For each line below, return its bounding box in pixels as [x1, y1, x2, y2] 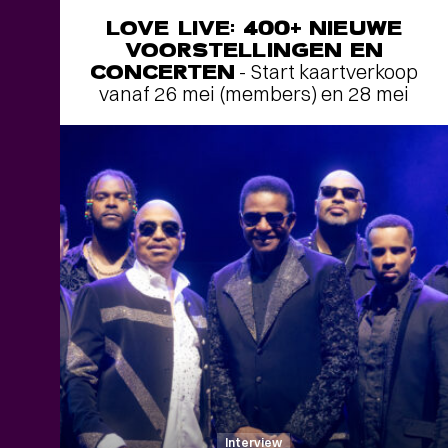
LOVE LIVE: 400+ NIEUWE [106, 15, 402, 41]
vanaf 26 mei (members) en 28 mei [98, 81, 409, 106]
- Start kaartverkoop [235, 59, 419, 84]
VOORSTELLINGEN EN [124, 37, 384, 63]
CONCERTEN [89, 59, 236, 85]
